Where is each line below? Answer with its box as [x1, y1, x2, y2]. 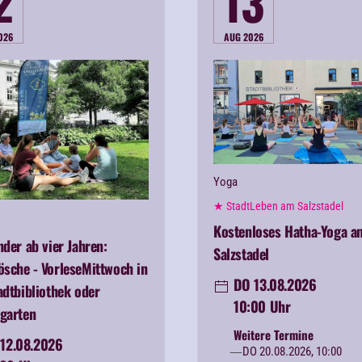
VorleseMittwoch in [40, 257, 148, 279]
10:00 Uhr [234, 296, 291, 318]
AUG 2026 [224, 30, 264, 44]
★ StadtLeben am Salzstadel [213, 200, 343, 213]
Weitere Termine [234, 326, 314, 344]
